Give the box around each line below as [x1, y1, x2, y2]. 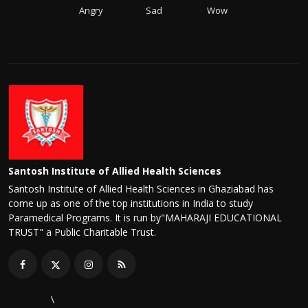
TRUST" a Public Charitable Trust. [8, 225, 156, 239]
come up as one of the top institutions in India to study [8, 197, 253, 210]
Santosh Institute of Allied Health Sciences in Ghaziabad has [8, 182, 274, 196]
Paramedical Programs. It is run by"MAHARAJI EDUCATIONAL [8, 211, 282, 225]
